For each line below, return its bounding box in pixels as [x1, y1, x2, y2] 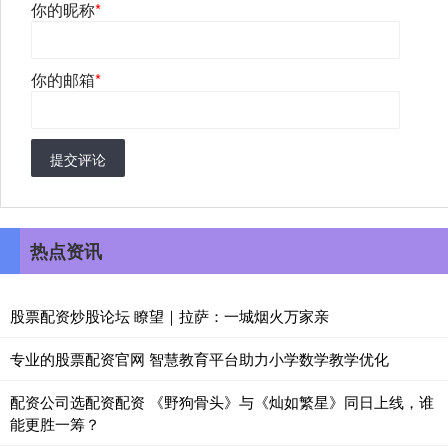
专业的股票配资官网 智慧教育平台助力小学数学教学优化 [10, 348, 389, 370]
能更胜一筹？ [10, 413, 100, 435]
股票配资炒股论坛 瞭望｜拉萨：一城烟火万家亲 [10, 305, 329, 327]
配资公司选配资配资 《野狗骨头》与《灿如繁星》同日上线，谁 [10, 391, 434, 413]
